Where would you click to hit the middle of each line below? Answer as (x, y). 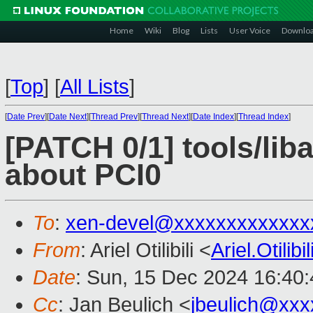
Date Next (68, 117)
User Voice (250, 30)
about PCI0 (83, 175)
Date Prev (26, 117)
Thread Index (263, 117)
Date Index (213, 117)
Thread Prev (114, 117)
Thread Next (165, 117)
